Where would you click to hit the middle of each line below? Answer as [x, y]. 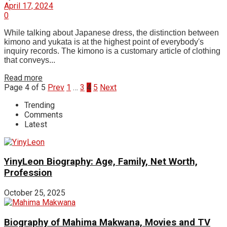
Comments [44, 115]
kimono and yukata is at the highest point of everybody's [104, 42]
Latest [36, 124]
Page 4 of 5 [25, 87]
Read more [23, 78]
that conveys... [30, 60]
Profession [28, 173]
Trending [40, 105]
